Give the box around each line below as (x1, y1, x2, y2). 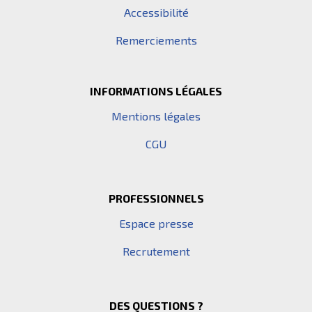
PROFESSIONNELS (108, 192, 204, 205)
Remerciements (115, 33, 197, 47)
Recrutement (122, 244, 190, 258)
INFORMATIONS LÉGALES (90, 84, 222, 97)
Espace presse (118, 217, 194, 230)
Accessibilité (123, 6, 189, 19)
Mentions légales (111, 109, 201, 123)
